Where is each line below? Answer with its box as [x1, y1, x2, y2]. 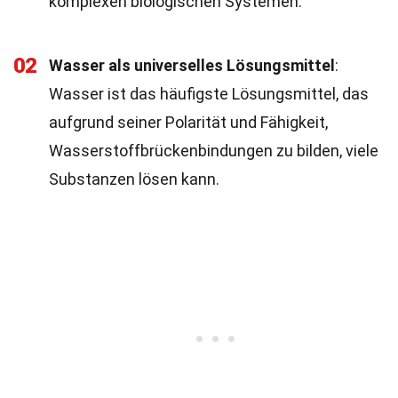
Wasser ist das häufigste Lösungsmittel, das [49, 84, 369, 103]
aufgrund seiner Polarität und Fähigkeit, [49, 113, 328, 131]
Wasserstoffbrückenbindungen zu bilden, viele [49, 141, 378, 160]
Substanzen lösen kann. [49, 170, 219, 188]
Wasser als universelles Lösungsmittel [49, 56, 335, 75]
